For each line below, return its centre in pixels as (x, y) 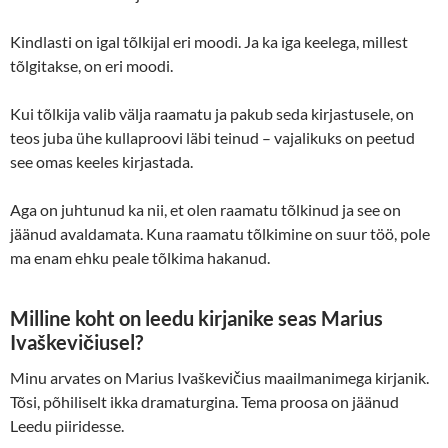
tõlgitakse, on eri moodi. (91, 65)
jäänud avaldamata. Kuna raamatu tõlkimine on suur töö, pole (220, 233)
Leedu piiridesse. (67, 425)
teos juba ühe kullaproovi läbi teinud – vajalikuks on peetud (212, 137)
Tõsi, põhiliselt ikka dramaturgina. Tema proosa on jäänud (204, 401)
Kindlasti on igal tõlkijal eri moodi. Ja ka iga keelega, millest (209, 41)
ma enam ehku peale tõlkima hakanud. (140, 257)
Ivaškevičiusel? (76, 341)
